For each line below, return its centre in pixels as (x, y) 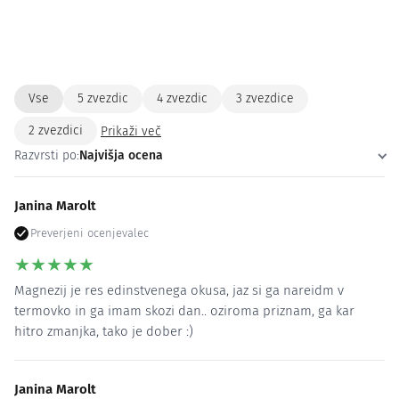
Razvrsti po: (47, 155)
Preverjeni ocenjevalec (90, 233)
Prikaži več (131, 131)
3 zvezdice (265, 98)
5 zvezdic (103, 98)
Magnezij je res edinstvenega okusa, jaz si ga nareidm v (179, 290)
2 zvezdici (56, 131)
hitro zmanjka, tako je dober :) (104, 331)
